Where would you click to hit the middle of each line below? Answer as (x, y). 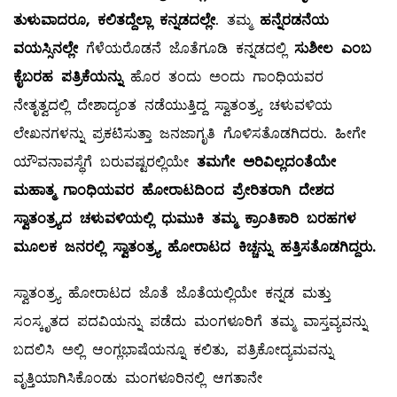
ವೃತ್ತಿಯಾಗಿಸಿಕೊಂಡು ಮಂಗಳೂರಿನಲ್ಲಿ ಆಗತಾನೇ (138, 378)
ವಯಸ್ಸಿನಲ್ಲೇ (46, 49)
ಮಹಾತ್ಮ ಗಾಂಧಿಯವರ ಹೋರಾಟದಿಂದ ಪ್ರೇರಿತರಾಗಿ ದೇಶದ (174, 191)
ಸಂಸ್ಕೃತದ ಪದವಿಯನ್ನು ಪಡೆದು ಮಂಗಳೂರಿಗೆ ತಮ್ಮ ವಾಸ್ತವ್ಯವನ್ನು (190, 322)
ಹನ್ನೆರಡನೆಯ (294, 20)
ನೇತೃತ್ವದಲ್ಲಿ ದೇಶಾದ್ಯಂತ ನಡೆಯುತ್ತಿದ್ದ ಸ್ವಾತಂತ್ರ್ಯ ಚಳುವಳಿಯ (173, 105)
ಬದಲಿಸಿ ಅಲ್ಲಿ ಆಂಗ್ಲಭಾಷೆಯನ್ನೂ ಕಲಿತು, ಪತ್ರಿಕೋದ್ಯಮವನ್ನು (173, 350)
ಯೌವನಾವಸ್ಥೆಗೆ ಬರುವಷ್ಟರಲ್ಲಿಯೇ (105, 162)
